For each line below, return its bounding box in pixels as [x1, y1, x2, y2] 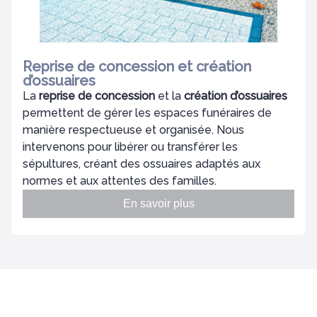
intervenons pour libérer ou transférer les [23, 140, 238, 154]
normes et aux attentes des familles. [23, 174, 217, 188]
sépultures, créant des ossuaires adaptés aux [23, 157, 260, 171]
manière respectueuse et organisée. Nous [23, 123, 244, 137]
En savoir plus [122, 197, 195, 209]
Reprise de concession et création [23, 58, 251, 75]
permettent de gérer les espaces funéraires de [23, 106, 272, 120]
